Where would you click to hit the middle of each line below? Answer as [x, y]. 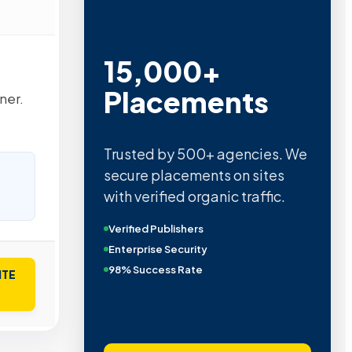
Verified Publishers [156, 229]
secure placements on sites [194, 175]
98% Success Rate [155, 270]
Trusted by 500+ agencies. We [205, 154]
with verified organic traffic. [194, 196]
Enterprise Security [158, 249]
